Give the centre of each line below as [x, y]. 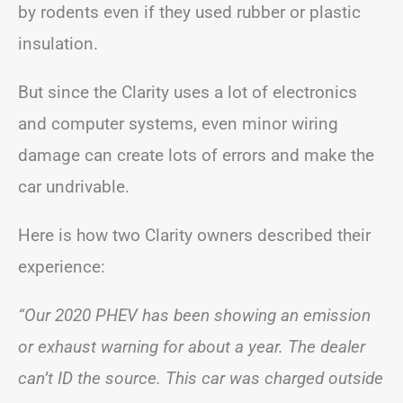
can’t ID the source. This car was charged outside [201, 378]
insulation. [58, 43]
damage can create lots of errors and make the [196, 155]
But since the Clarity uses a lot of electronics [188, 92]
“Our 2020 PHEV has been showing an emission [194, 315]
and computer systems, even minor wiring [178, 123]
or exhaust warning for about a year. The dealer [192, 346]
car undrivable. [74, 186]
